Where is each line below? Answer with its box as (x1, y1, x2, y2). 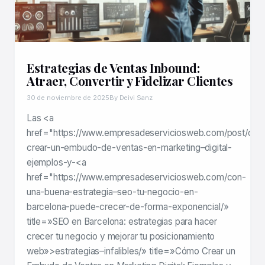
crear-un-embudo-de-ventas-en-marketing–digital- (27, 142, 232, 154)
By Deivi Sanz (109, 93, 153, 102)
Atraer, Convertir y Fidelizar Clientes (27, 72, 232, 89)
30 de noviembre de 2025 (27, 93, 110, 102)
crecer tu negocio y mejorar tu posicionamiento (27, 231, 215, 243)
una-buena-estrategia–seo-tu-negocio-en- (27, 186, 198, 198)
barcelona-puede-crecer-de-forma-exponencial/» (27, 201, 229, 213)
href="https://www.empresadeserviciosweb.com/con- (27, 172, 246, 183)
